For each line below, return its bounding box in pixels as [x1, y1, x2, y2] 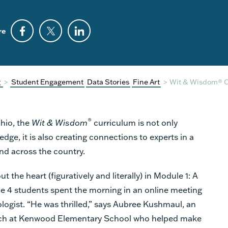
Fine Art [133, 76, 160, 87]
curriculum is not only [94, 117, 178, 128]
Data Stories [87, 76, 129, 87]
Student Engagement [11, 76, 83, 87]
